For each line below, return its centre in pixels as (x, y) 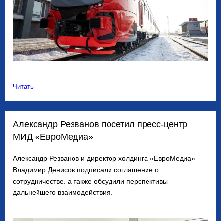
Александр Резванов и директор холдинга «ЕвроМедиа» (104, 159)
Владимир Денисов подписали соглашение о (86, 170)
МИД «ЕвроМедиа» (53, 137)
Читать (23, 87)
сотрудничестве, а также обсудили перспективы (90, 181)
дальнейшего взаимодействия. (63, 193)
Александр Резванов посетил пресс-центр (100, 125)
